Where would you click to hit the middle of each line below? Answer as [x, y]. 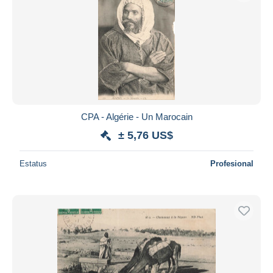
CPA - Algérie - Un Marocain [136, 116]
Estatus [33, 163]
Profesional [232, 163]
